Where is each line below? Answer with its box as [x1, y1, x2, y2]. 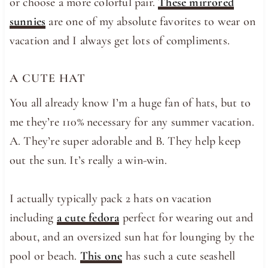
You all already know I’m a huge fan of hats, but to [9, 96, 251, 111]
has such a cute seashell [122, 249, 236, 264]
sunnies [9, 14, 46, 29]
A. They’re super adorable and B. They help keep [9, 134, 241, 149]
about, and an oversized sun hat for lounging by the [9, 230, 255, 245]
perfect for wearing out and [119, 211, 254, 226]
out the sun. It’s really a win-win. [9, 153, 167, 168]
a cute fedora [56, 211, 120, 226]
